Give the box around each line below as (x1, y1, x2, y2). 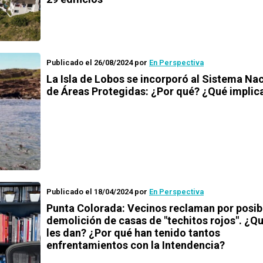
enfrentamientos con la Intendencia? (46, 239, 225, 251)
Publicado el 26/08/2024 (46, 58, 133, 67)
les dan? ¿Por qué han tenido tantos (46, 227, 220, 239)
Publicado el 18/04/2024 (46, 187, 133, 196)
